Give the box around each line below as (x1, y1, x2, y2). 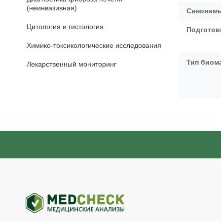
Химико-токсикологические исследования (27, 41, 161, 49)
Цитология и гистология (27, 23, 104, 31)
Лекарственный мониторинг (27, 60, 116, 68)
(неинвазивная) (27, 4, 77, 12)
